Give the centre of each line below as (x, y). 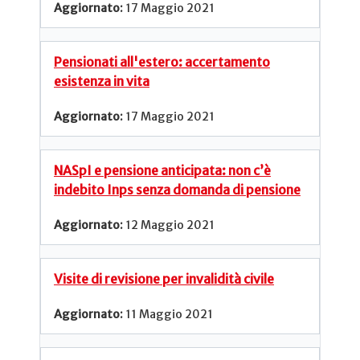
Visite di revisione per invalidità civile (164, 278)
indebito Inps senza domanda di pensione (177, 189)
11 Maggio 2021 (169, 314)
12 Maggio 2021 (170, 225)
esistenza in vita (102, 81)
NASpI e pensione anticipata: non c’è (162, 170)
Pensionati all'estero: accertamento (162, 61)
